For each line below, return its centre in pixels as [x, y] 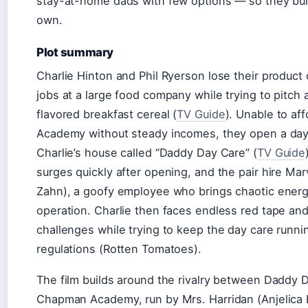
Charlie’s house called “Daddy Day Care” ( [147, 153]
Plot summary [75, 52]
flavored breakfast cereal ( [107, 114]
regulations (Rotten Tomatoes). [119, 249]
